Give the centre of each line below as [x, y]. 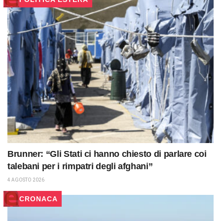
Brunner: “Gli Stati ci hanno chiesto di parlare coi [107, 154]
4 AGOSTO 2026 [26, 180]
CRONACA [38, 199]
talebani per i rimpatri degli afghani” [80, 166]
